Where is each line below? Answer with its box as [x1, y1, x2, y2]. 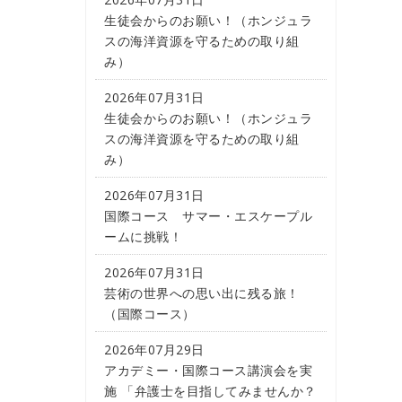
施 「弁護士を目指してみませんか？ [104, 382, 317, 399]
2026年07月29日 [104, 341, 205, 358]
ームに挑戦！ [104, 228, 182, 245]
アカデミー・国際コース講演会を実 [104, 362, 312, 379]
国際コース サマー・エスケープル [104, 207, 312, 224]
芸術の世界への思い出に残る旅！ [104, 284, 300, 301]
